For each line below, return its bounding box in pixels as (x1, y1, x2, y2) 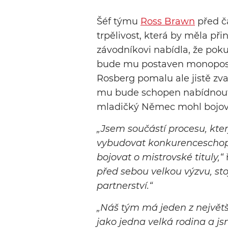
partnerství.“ (97, 180, 153, 192)
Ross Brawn (140, 16, 195, 27)
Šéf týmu (97, 16, 140, 27)
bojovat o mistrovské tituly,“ (97, 152, 223, 163)
